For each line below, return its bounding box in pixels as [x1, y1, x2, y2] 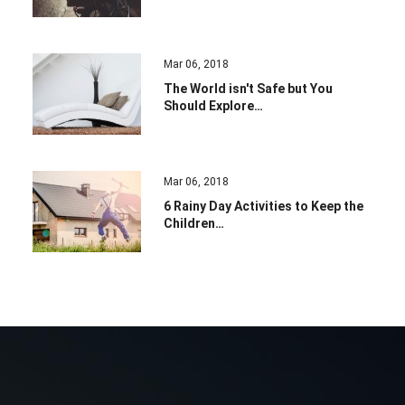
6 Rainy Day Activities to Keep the [164, 199, 363, 213]
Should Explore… [164, 99, 263, 113]
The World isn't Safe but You [164, 81, 333, 96]
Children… [164, 216, 224, 231]
